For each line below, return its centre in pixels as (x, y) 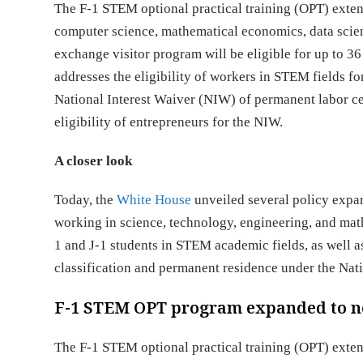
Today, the (86, 200)
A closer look (94, 161)
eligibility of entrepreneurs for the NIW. (169, 122)
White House (154, 200)
